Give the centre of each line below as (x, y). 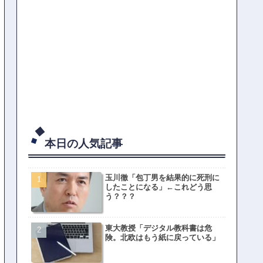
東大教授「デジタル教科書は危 (159, 228)
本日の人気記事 (84, 143)
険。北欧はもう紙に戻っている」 (162, 237)
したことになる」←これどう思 (159, 187)
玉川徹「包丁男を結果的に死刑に (162, 177)
